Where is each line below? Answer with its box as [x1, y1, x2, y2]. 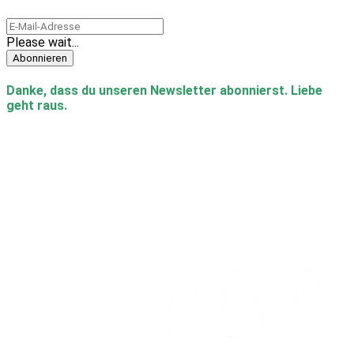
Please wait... [6, 34, 79, 50]
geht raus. [6, 98, 67, 114]
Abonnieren [13, 51, 67, 64]
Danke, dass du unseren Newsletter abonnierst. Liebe [6, 83, 322, 99]
